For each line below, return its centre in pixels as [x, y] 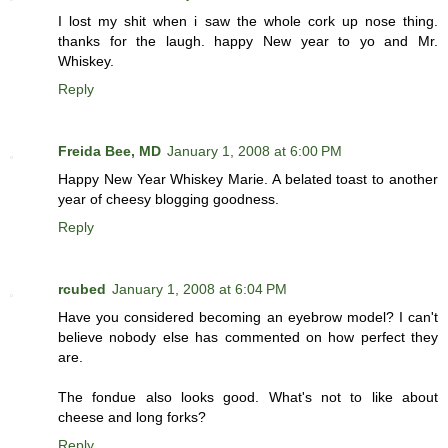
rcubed [82, 289]
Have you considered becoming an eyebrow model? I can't [248, 317]
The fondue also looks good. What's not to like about [248, 397]
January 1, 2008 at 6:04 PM [199, 289]
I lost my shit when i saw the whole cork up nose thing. [248, 21]
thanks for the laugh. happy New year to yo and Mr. [248, 41]
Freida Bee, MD [109, 151]
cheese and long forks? [132, 417]
